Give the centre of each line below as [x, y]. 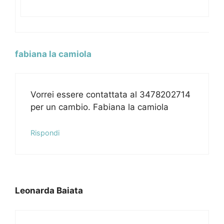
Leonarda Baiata [49, 191]
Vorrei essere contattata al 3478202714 [110, 94]
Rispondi [45, 132]
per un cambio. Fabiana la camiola [99, 107]
